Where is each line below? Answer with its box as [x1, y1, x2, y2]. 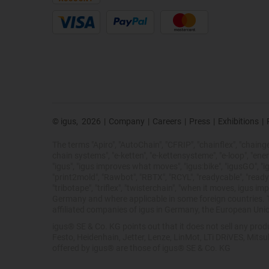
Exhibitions [218, 116, 259, 126]
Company [109, 116, 145, 126]
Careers [153, 116, 181, 126]
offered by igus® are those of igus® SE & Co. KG [52, 243, 231, 253]
